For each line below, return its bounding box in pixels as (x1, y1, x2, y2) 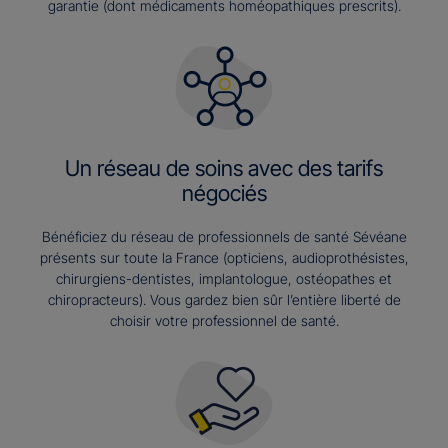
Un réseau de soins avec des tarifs (65, 155, 383, 182)
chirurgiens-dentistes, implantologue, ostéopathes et (56, 270, 392, 288)
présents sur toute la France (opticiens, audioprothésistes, (39, 249, 409, 267)
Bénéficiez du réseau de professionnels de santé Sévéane (41, 228, 407, 246)
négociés (181, 180, 267, 207)
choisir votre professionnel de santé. (109, 312, 339, 330)
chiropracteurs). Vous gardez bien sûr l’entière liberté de (47, 291, 401, 309)
